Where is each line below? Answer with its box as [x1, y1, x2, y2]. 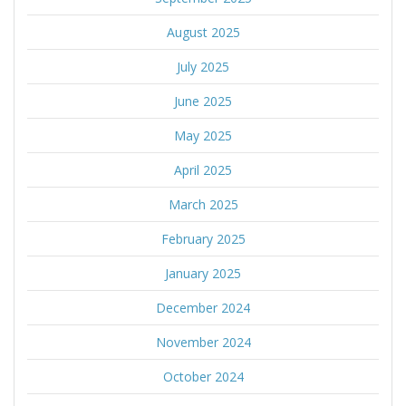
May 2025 [174, 127, 232, 145]
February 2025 [160, 230, 246, 248]
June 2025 [174, 92, 232, 111]
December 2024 [156, 299, 250, 317]
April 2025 [174, 161, 232, 179]
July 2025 [177, 58, 229, 76]
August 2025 [166, 24, 240, 42]
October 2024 [162, 368, 244, 386]
